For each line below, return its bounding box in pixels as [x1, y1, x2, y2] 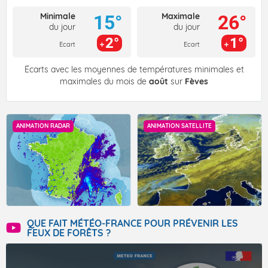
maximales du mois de [60, 76, 149, 87]
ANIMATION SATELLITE [147, 122, 212, 130]
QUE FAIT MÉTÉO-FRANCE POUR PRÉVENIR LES [27, 217, 238, 230]
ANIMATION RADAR [16, 122, 70, 130]
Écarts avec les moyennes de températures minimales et [24, 64, 244, 75]
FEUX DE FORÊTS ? [27, 227, 111, 239]
